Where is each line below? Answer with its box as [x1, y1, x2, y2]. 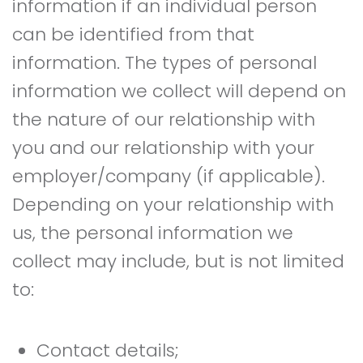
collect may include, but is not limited [12, 249, 344, 274]
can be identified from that [12, 22, 254, 47]
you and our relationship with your [12, 135, 314, 160]
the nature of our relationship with [12, 107, 315, 132]
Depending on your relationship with [12, 192, 334, 217]
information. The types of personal [12, 50, 317, 75]
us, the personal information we [12, 220, 293, 246]
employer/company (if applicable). [12, 164, 325, 189]
